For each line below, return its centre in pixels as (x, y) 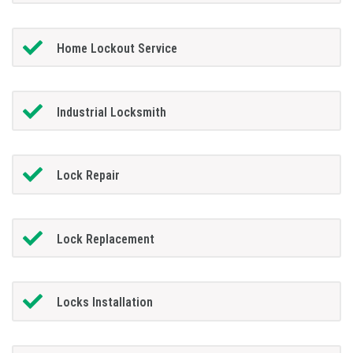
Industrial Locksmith (111, 112)
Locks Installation (104, 303)
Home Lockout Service (117, 49)
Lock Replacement (105, 239)
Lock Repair (88, 176)
